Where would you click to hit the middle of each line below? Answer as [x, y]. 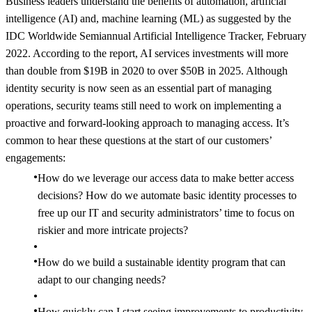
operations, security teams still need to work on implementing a [143, 105]
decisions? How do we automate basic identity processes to [167, 195]
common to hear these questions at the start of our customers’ [139, 140]
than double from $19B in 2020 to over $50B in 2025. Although [147, 70]
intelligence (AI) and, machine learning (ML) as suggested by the [148, 18]
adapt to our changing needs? [102, 279]
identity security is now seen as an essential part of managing [139, 88]
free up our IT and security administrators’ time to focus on [166, 212]
